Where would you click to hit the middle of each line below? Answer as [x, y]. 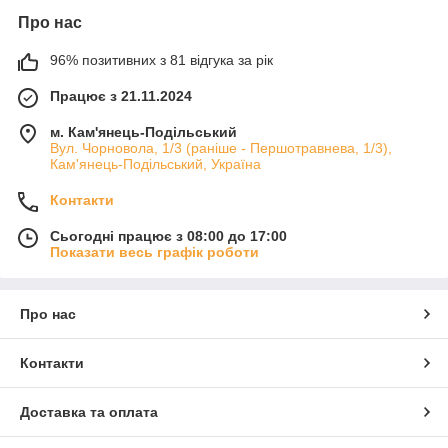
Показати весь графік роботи [154, 252]
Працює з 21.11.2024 [121, 96]
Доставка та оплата [89, 412]
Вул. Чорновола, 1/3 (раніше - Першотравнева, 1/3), [221, 148]
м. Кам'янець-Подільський [143, 132]
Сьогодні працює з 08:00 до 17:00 [168, 236]
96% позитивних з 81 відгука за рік [161, 60]
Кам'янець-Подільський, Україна [155, 164]
